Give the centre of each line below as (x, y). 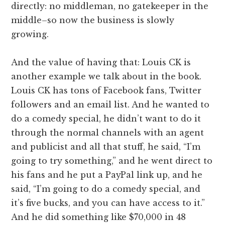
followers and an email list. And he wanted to (110, 105)
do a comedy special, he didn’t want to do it (106, 119)
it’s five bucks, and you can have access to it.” (108, 203)
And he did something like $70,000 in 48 (99, 217)
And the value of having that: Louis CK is (101, 63)
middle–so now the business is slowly (93, 20)
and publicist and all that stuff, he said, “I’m (106, 147)
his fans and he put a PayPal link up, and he (107, 175)
